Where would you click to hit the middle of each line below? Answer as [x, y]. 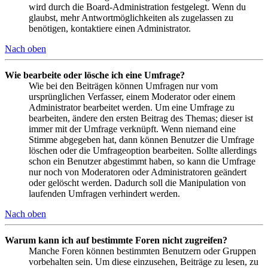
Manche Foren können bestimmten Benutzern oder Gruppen [142, 251]
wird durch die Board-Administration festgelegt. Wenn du [137, 7]
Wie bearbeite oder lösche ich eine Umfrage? [95, 75]
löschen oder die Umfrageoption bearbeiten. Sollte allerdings [143, 151]
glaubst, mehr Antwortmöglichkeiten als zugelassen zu [131, 18]
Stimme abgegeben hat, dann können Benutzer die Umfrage [141, 140]
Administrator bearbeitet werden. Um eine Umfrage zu [132, 108]
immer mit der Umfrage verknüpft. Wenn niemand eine [132, 129]
